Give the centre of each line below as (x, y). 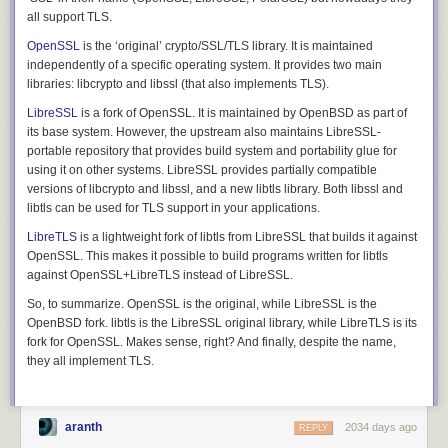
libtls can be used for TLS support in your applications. (173, 208)
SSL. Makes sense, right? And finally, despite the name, (246, 342)
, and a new (223, 189)
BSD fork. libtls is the (114, 323)
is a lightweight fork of (138, 237)
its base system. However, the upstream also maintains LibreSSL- (204, 132)
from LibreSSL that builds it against (321, 237)
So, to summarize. (77, 304)
